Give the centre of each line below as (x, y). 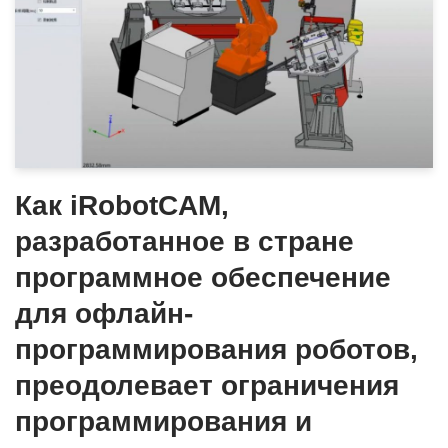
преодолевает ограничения (207, 385)
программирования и (163, 421)
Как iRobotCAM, (122, 205)
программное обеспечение (203, 277)
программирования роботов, (216, 349)
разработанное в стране (184, 241)
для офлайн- (104, 313)
